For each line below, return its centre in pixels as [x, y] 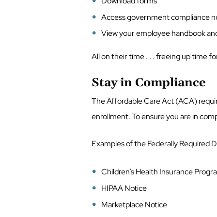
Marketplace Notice [135, 204]
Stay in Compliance [148, 83]
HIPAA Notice [124, 188]
